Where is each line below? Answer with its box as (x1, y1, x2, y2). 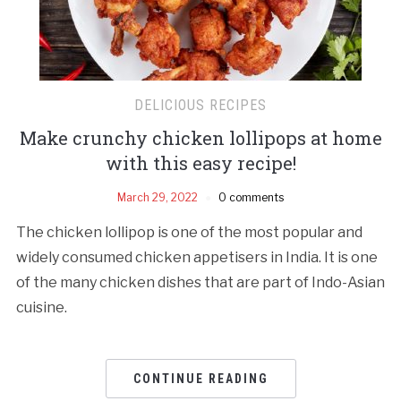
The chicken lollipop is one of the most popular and (15, 223, 363, 241)
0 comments (218, 190, 284, 204)
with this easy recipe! (105, 150, 296, 175)
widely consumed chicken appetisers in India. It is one (15, 248, 378, 266)
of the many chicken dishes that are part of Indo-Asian (15, 273, 385, 291)
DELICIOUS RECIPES (134, 96, 267, 114)
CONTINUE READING (132, 371, 269, 386)
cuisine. (15, 298, 67, 316)
